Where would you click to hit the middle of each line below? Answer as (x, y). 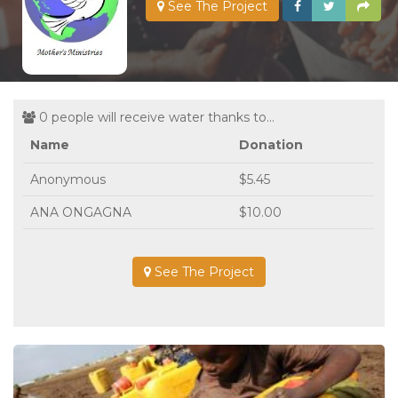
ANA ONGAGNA (81, 212)
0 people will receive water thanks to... (155, 117)
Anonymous (68, 179)
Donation (271, 144)
